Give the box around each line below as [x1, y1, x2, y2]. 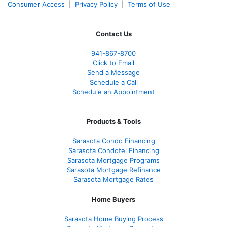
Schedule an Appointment [72, 88, 155, 96]
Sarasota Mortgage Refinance [66, 166, 161, 174]
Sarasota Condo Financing [72, 137, 155, 145]
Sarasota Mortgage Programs [67, 156, 160, 165]
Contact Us [95, 30, 132, 39]
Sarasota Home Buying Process [64, 215, 163, 223]
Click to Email [93, 59, 134, 67]
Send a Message [87, 68, 140, 77]
